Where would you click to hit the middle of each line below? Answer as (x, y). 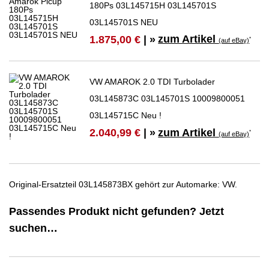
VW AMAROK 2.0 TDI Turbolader (153, 82)
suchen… (33, 228)
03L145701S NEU (124, 23)
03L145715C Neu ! (126, 116)
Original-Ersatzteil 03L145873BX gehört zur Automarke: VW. (123, 184)
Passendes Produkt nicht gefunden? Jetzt (116, 212)
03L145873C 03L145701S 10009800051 (168, 99)
